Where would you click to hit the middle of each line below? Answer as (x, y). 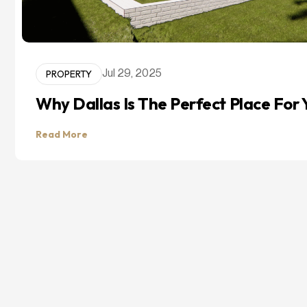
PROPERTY (69, 74)
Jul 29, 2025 (132, 74)
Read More (62, 134)
